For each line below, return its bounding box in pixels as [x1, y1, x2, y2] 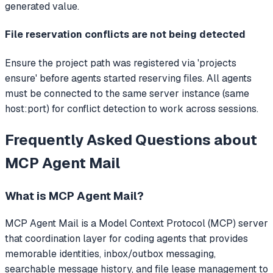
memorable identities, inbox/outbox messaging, [5, 247, 216, 261]
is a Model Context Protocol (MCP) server [79, 217, 268, 230]
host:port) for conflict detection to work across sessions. [5, 102, 258, 115]
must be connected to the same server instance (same [5, 87, 249, 100]
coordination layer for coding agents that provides [25, 232, 248, 246]
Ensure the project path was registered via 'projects [5, 56, 236, 69]
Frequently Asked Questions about [5, 130, 257, 149]
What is [5, 188, 49, 204]
